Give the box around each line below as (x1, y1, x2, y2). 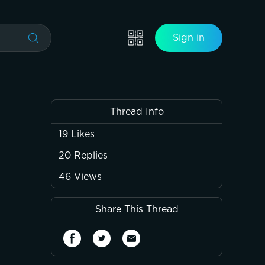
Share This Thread (95, 205, 179, 214)
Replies (74, 151, 108, 160)
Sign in (173, 33, 205, 43)
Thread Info (109, 107, 164, 117)
